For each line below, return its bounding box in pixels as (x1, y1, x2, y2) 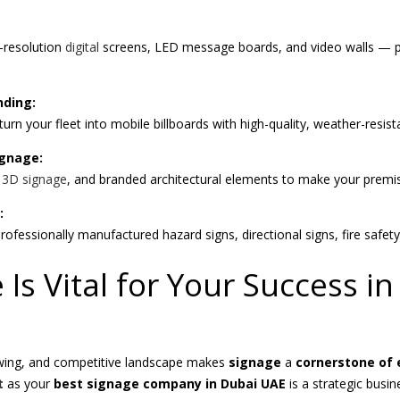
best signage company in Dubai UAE (54, 374, 286, 392)
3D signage (2, 171, 67, 188)
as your (7, 374, 54, 392)
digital (65, 38, 103, 56)
